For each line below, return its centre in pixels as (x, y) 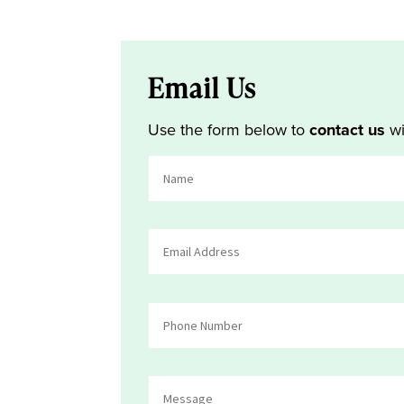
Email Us (202, 88)
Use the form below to (229, 130)
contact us (348, 130)
